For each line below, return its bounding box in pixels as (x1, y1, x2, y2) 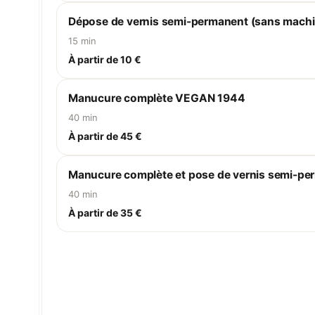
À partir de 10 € (68, 53, 141, 65)
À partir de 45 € (68, 130, 142, 142)
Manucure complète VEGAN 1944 (68, 91, 245, 105)
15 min (68, 35, 96, 46)
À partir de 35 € (68, 207, 142, 219)
